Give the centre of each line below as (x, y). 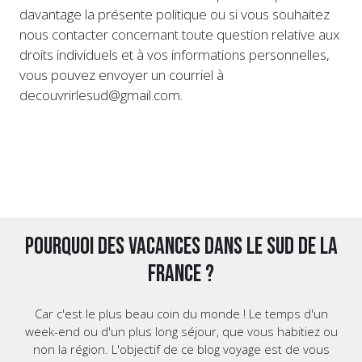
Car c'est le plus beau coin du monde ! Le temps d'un (181, 314)
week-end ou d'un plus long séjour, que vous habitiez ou (181, 332)
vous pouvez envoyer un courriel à (122, 74)
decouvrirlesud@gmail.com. (101, 95)
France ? (181, 275)
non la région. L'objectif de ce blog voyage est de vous (181, 349)
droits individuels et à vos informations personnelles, (175, 54)
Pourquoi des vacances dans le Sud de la (181, 247)
